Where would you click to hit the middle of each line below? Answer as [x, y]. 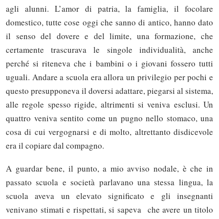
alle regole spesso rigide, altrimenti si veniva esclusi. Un [109, 104]
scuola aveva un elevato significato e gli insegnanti [109, 196]
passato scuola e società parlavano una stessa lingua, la [109, 182]
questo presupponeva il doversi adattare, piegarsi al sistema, [109, 90]
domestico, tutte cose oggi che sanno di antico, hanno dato [109, 22]
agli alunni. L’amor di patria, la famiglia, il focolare [109, 8]
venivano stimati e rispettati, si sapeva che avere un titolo [109, 210]
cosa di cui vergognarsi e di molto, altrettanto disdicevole [109, 131]
